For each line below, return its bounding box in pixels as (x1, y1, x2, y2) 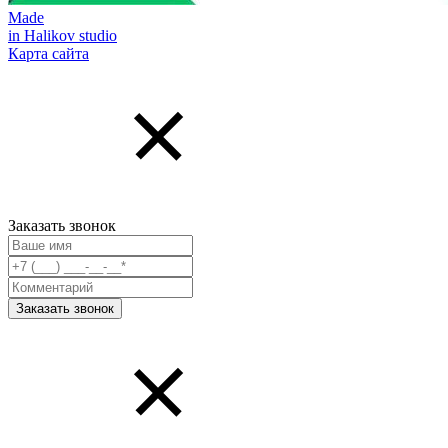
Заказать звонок (8, 216, 116, 234)
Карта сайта (8, 44, 89, 62)
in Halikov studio (8, 26, 117, 44)
